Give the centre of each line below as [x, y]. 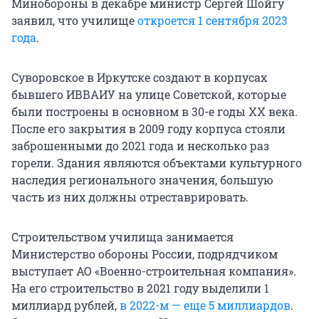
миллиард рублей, [66, 305]
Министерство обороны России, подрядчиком [145, 254]
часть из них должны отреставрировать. [130, 197]
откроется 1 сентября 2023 [213, 21]
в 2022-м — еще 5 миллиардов [205, 305]
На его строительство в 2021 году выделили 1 [140, 288]
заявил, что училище [74, 21]
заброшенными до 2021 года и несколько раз [140, 146]
